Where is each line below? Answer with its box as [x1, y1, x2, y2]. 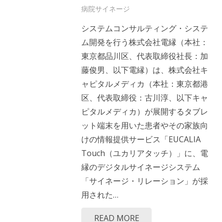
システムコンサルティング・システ [81, 23, 208, 34]
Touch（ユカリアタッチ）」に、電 [81, 148, 208, 159]
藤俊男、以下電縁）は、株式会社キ [81, 64, 208, 76]
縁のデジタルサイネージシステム [81, 162, 200, 173]
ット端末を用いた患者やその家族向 [81, 120, 208, 131]
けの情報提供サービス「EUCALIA [81, 134, 201, 145]
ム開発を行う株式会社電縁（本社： [81, 37, 208, 48]
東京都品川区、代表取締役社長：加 [81, 51, 208, 62]
